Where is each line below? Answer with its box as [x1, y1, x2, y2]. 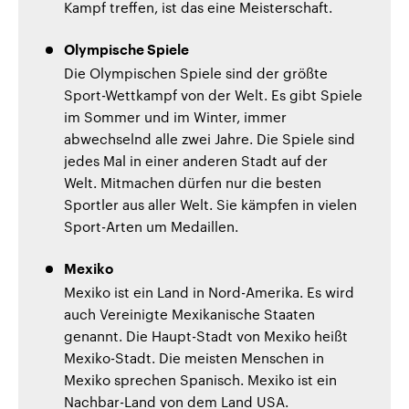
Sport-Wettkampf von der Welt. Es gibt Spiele [64, 86, 362, 103]
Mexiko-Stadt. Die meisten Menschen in [64, 349, 324, 366]
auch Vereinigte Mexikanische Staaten [64, 305, 315, 322]
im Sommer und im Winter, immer [64, 108, 287, 125]
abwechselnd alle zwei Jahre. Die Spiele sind [64, 130, 355, 147]
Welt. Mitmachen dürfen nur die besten [64, 173, 321, 191]
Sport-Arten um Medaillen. [64, 217, 238, 235]
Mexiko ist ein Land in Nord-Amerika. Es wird [64, 283, 354, 300]
